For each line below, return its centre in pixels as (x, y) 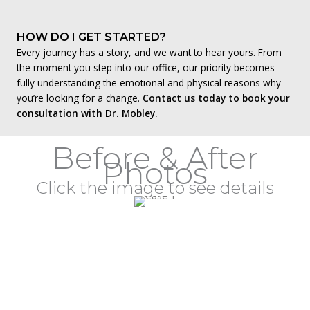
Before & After (155, 158)
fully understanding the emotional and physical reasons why (149, 83)
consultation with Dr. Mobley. (87, 113)
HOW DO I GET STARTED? (91, 37)
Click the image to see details (155, 188)
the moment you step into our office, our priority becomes (146, 68)
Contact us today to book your (216, 98)
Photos (155, 173)
